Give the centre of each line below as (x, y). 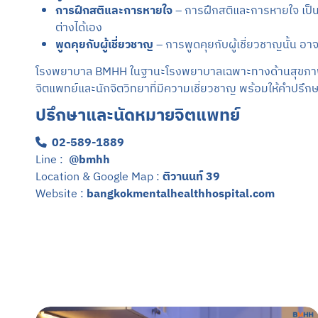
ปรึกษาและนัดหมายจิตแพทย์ (137, 116)
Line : (52, 160)
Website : (61, 194)
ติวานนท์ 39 (191, 177)
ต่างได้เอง (78, 28)
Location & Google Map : (99, 177)
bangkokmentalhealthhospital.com (180, 194)
